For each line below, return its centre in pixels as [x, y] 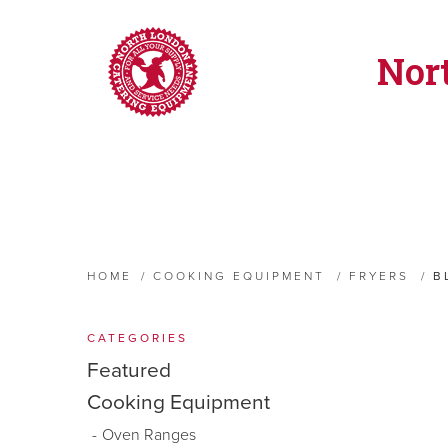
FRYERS [379, 276]
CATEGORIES [137, 338]
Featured [129, 370]
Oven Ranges [149, 435]
